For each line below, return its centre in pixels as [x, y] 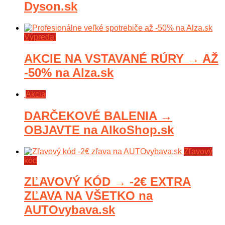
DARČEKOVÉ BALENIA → [98, 116]
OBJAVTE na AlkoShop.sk [99, 130]
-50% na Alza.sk [69, 72]
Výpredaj [40, 37]
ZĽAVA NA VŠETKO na [88, 196]
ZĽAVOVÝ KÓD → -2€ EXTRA [107, 182]
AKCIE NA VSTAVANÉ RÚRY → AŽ [121, 58]
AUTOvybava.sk [70, 210]
